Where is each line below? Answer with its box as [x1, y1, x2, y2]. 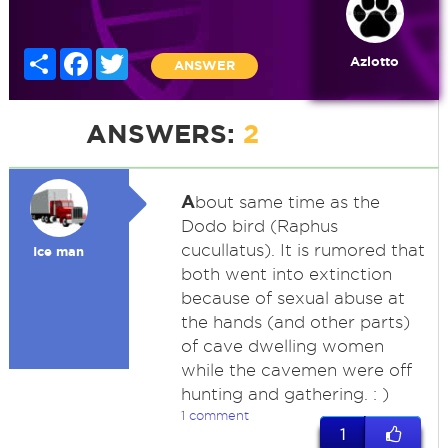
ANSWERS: [85, 119, 243, 148]
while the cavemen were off [180, 361, 412, 379]
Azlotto [350, 54, 400, 69]
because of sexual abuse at [180, 289, 405, 307]
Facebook [91, 49, 155, 63]
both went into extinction [180, 265, 392, 283]
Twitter [127, 49, 173, 63]
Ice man [33, 244, 85, 259]
